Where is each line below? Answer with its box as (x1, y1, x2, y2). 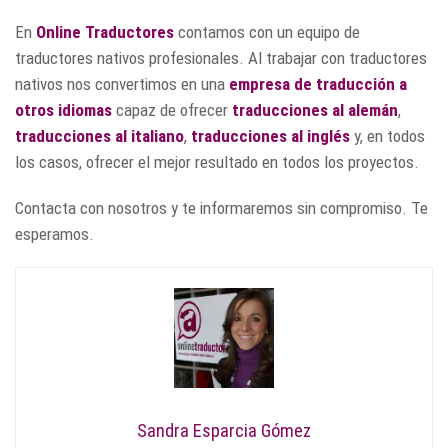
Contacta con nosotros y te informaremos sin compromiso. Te (15, 197, 428, 218)
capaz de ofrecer (112, 99, 232, 120)
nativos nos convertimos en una (15, 73, 229, 94)
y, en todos (350, 125, 425, 146)
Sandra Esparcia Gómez (137, 419, 311, 441)
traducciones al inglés (187, 125, 350, 146)
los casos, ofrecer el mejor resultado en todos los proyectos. (15, 151, 419, 172)
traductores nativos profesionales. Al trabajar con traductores (15, 47, 427, 68)
